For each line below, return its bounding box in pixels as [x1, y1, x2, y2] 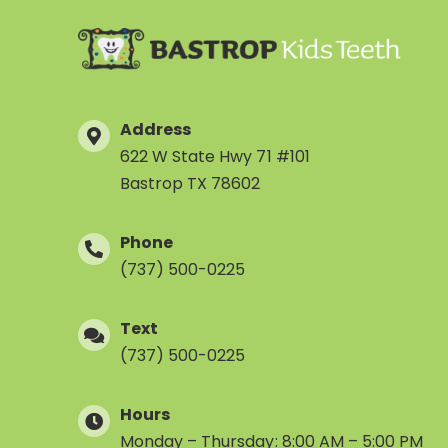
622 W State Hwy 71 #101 [119, 145, 310, 169]
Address [119, 118, 192, 142]
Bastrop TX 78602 [119, 172, 261, 196]
